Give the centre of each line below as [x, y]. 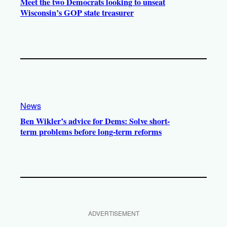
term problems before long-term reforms [91, 132]
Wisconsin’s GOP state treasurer [77, 13]
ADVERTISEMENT [113, 213]
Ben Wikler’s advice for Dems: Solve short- [95, 121]
